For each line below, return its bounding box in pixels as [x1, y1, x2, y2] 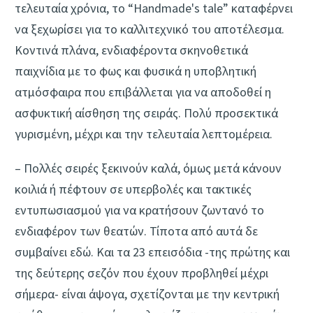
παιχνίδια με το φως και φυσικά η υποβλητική [15, 62, 256, 79]
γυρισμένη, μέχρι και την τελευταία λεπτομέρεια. [15, 125, 275, 142]
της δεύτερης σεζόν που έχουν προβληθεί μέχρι [15, 265, 268, 282]
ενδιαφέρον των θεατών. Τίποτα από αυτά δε [15, 223, 258, 240]
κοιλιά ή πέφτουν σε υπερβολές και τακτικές [15, 181, 252, 198]
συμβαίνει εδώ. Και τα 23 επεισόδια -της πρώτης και [15, 244, 290, 261]
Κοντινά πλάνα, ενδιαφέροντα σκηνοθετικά [15, 41, 248, 58]
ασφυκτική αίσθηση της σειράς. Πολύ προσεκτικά [15, 104, 278, 121]
